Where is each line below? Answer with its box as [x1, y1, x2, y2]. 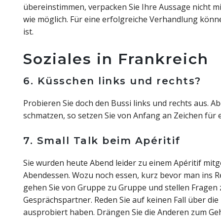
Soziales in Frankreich [23, 50, 209, 68]
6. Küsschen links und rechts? [23, 75, 201, 87]
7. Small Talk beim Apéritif [23, 135, 181, 147]
